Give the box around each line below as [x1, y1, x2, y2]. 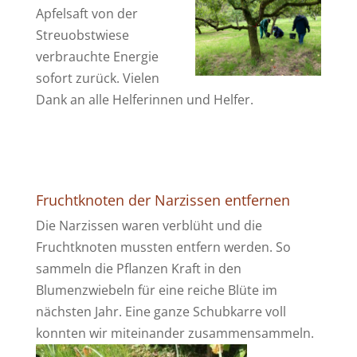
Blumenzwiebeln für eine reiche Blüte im [35, 280, 277, 299]
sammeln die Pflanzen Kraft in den [35, 259, 241, 277]
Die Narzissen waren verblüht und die [35, 216, 262, 234]
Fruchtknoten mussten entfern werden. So [35, 237, 291, 256]
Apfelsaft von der [35, 4, 138, 22]
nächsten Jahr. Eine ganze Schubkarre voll [35, 302, 286, 320]
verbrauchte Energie [35, 47, 159, 65]
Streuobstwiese [35, 25, 129, 44]
